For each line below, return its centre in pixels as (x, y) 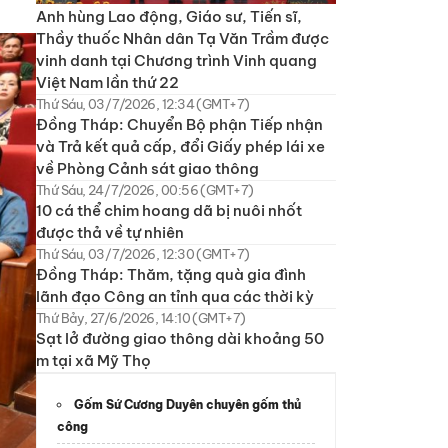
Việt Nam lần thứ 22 (107, 82)
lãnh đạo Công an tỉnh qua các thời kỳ (175, 296)
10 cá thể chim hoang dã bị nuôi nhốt (169, 210)
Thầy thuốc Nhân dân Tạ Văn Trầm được (182, 38)
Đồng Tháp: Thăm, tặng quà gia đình (171, 274)
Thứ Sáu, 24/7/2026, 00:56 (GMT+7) (145, 189)
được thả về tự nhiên (110, 232)
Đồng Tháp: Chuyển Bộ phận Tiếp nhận (179, 124)
